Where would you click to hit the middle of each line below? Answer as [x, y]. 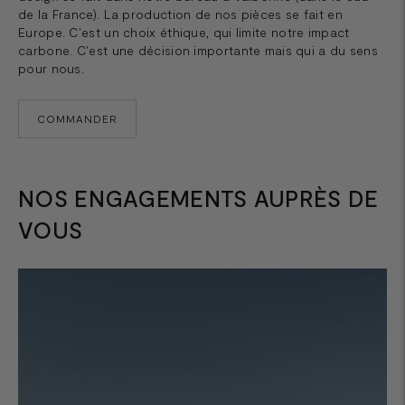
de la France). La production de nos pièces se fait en [180, 14]
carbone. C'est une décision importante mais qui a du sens [198, 50]
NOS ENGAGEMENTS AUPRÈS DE [198, 198]
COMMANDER [77, 118]
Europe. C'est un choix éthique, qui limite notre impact [184, 32]
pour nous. [51, 68]
